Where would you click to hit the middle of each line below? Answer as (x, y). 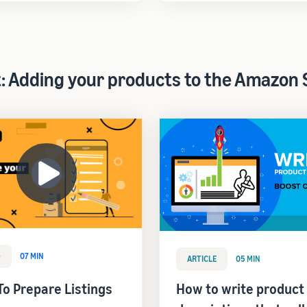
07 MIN (32, 256)
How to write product (240, 289)
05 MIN (248, 259)
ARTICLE (202, 259)
